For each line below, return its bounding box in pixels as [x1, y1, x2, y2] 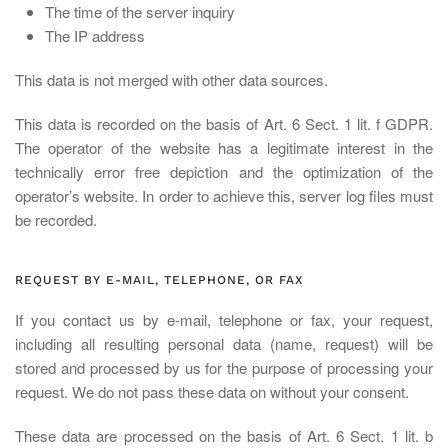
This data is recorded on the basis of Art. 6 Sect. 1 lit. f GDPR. [15, 113, 433, 134]
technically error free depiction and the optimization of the [15, 161, 433, 182]
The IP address [45, 25, 145, 46]
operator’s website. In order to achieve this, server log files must [15, 185, 433, 206]
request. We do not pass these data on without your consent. [15, 381, 409, 402]
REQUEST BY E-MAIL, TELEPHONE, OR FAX [15, 273, 303, 287]
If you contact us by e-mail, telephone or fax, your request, [15, 309, 433, 330]
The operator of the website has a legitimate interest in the [15, 137, 433, 158]
